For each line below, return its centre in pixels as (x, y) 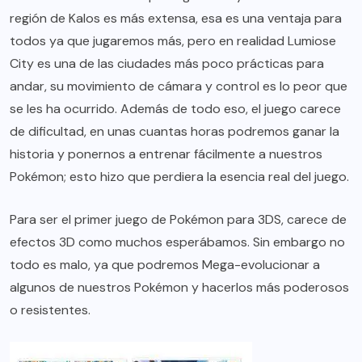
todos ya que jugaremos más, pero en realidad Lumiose (173, 41)
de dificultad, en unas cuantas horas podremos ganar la (175, 132)
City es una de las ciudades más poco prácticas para (167, 64)
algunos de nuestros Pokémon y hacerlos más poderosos (179, 288)
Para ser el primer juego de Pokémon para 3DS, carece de (178, 220)
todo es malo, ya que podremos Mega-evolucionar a (165, 265)
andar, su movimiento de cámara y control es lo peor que (179, 86)
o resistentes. (50, 310)
